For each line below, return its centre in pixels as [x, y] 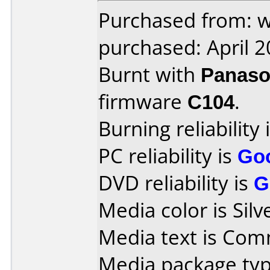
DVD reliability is [176, 183]
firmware [143, 102]
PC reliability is [168, 156]
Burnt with [149, 74]
